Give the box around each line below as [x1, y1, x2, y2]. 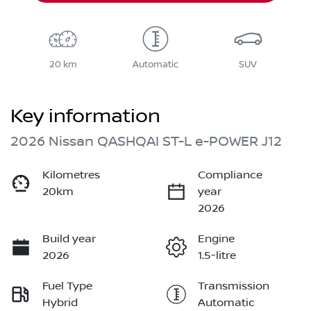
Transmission [198, 280, 269, 293]
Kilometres [42, 169, 100, 182]
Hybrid [42, 296, 78, 310]
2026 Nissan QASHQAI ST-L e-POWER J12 [10, 133, 282, 151]
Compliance [198, 169, 262, 182]
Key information [10, 105, 160, 128]
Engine [198, 233, 235, 246]
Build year [42, 233, 96, 246]
